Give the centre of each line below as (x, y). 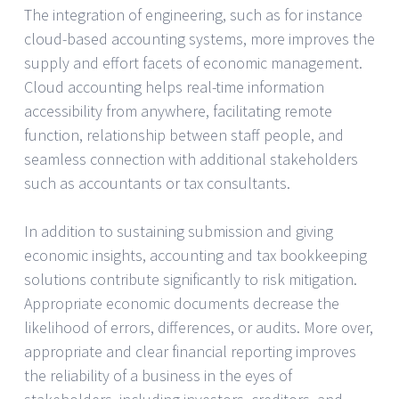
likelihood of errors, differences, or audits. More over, (199, 327)
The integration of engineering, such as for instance (193, 14)
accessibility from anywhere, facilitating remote (178, 110)
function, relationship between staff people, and (184, 134)
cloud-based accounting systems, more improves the (199, 38)
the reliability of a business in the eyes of (158, 375)
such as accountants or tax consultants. (157, 183)
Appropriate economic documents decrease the (182, 303)
